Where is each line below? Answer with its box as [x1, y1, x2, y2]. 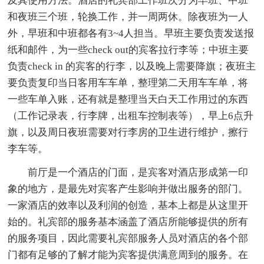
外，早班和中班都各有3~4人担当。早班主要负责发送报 [8, 27, 255, 39]
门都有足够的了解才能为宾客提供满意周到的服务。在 [8, 249, 249, 260]
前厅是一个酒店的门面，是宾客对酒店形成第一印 [8, 166, 249, 178]
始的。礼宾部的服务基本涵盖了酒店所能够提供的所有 [8, 216, 249, 227]
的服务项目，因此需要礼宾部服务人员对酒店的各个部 [8, 232, 249, 244]
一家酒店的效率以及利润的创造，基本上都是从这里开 [8, 199, 249, 211]
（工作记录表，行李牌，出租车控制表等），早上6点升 [8, 110, 254, 121]
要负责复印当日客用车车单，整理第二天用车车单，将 [8, 77, 249, 88]
